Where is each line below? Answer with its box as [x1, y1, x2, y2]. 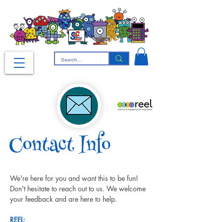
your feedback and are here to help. [10, 194, 117, 204]
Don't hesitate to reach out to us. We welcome [10, 183, 148, 193]
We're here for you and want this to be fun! [10, 173, 140, 183]
